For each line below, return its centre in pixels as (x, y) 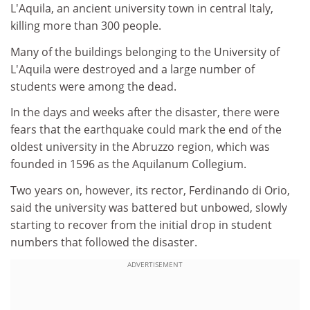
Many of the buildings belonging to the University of (145, 52)
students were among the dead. (93, 86)
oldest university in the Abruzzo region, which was (140, 147)
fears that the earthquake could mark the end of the (146, 129)
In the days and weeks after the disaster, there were (145, 112)
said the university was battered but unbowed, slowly (149, 207)
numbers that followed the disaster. (104, 242)
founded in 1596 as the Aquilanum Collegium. (128, 164)
